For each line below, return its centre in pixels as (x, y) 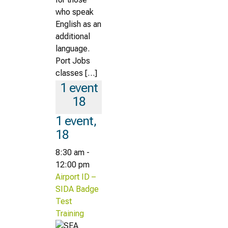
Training (70, 213)
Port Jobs (73, 61)
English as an (78, 24)
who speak (75, 12)
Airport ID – (76, 177)
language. (74, 48)
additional (73, 36)
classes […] (76, 73)
